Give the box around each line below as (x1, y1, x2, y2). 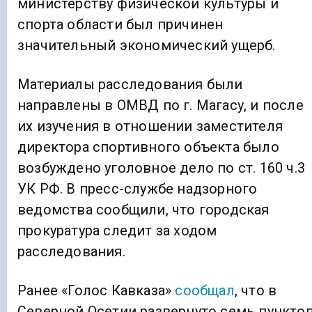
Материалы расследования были (17, 76, 243, 93)
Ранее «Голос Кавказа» (17, 282, 175, 299)
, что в (234, 282, 277, 299)
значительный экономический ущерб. (17, 37, 276, 54)
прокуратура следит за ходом (17, 222, 217, 240)
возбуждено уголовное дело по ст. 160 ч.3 (17, 159, 306, 177)
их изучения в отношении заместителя (17, 118, 283, 135)
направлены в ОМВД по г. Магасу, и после (17, 97, 304, 114)
